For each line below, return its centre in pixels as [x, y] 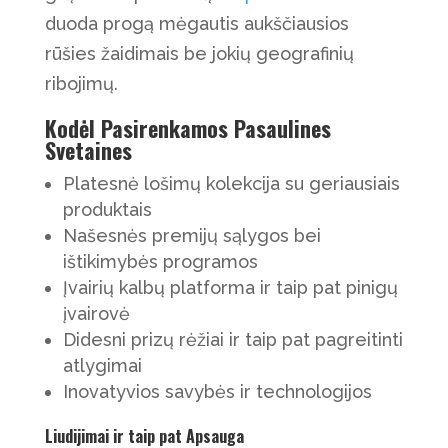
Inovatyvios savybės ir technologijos [217, 392]
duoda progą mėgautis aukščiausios [196, 24]
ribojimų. [81, 84]
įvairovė [96, 314]
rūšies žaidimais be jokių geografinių [199, 54]
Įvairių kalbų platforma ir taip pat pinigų [230, 288]
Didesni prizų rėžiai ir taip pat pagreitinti [232, 340]
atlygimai [102, 366]
